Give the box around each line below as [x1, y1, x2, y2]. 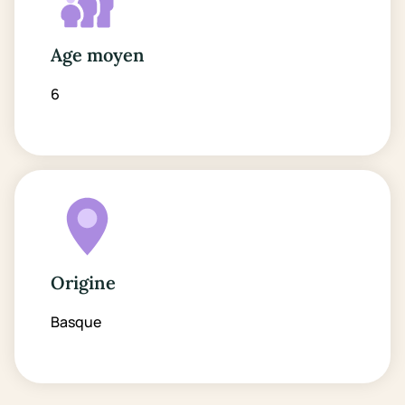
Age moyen [51, 43, 145, 66]
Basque [51, 312, 101, 332]
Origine [51, 271, 116, 294]
